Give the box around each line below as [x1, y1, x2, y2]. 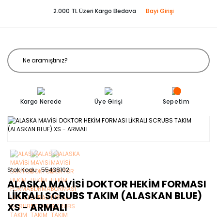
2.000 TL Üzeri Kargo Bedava [53, 7, 136, 15]
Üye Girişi [94, 97, 123, 106]
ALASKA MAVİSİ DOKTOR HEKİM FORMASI [7, 177, 206, 191]
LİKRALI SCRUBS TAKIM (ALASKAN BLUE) [7, 189, 202, 202]
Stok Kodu [7, 166, 37, 174]
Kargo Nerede [20, 97, 62, 106]
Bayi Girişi [145, 7, 174, 15]
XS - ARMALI [7, 201, 67, 214]
